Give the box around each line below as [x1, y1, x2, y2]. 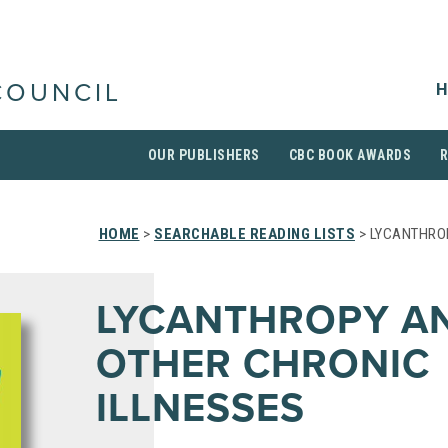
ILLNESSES [96, 384, 305, 432]
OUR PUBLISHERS [147, 147, 260, 163]
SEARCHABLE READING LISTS [154, 225, 355, 243]
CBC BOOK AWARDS [288, 147, 411, 163]
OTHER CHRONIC [96, 340, 430, 388]
